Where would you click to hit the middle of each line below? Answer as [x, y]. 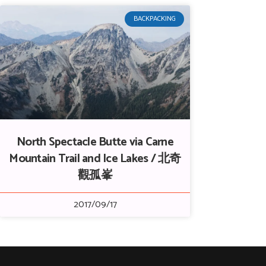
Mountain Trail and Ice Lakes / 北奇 [95, 159]
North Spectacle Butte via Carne [95, 142]
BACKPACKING [154, 19]
